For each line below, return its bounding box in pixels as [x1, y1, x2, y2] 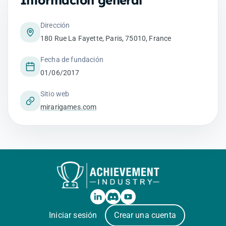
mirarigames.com [40, 103, 97, 111]
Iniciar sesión [49, 210, 97, 220]
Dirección [40, 21, 70, 29]
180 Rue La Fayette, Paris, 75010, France [40, 34, 172, 42]
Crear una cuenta [114, 210, 176, 220]
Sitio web [40, 90, 70, 98]
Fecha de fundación [40, 55, 103, 64]
